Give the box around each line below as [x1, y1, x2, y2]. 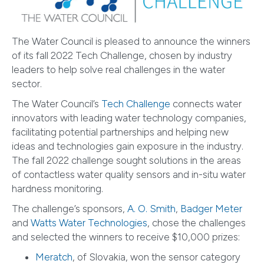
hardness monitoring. [12, 182, 103, 194]
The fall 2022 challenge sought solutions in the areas [12, 154, 241, 166]
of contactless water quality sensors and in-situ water [12, 168, 246, 180]
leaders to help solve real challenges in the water [12, 63, 225, 75]
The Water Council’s [12, 97, 101, 110]
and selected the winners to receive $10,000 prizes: [12, 230, 240, 243]
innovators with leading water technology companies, [12, 111, 246, 124]
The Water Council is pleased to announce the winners [12, 35, 250, 47]
